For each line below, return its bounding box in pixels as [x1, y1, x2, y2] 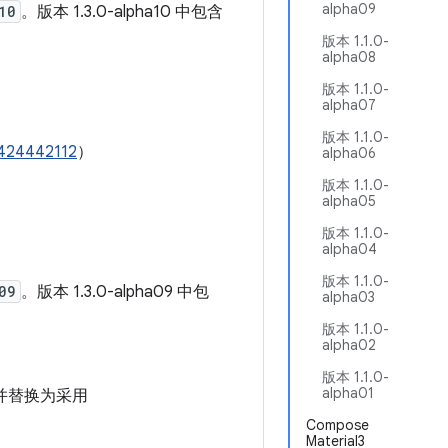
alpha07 [322, 96, 376, 114]
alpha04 [322, 240, 377, 258]
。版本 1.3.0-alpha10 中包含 [21, 2, 223, 22]
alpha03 [322, 288, 375, 306]
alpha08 [322, 48, 376, 66]
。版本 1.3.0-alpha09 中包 [21, 282, 209, 302]
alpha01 [322, 384, 374, 402]
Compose [306, 416, 369, 434]
